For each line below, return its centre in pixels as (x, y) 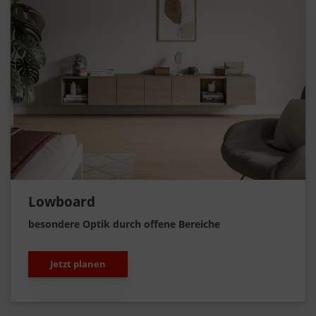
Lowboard (62, 202)
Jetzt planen (78, 264)
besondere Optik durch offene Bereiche (124, 224)
